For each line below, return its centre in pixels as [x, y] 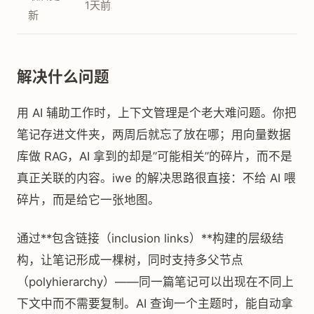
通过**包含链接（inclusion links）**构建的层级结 [150, 238]
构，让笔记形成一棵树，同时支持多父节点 [130, 260]
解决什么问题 [63, 76]
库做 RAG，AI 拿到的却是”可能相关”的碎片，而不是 [155, 156]
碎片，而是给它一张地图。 [88, 200]
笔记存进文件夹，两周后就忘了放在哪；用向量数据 [154, 135]
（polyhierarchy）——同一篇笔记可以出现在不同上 [155, 282]
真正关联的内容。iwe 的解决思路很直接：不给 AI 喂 [156, 178]
